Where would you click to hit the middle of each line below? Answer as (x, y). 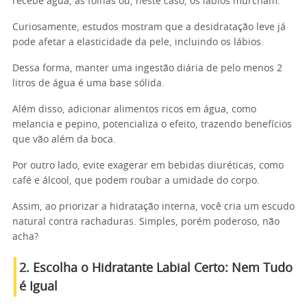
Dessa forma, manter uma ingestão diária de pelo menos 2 (147, 69)
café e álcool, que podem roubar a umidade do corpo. (136, 181)
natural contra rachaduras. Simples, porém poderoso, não (146, 222)
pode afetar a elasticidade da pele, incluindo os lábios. (138, 42)
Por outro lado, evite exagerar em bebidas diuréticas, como (148, 166)
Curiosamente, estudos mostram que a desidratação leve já (149, 27)
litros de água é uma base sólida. (88, 84)
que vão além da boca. (64, 140)
